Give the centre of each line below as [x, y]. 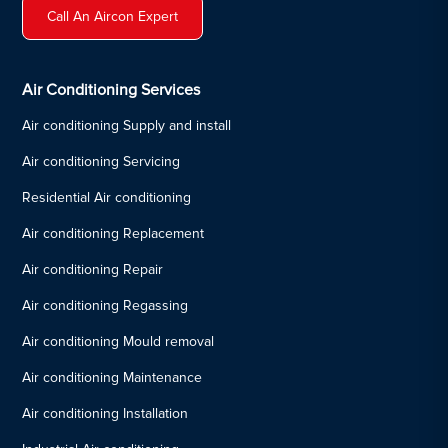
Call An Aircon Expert [113, 16]
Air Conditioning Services [111, 89]
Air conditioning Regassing [105, 305]
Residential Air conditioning [107, 197]
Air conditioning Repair [93, 269]
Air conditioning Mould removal [118, 341]
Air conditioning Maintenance [112, 377]
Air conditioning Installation [105, 413]
